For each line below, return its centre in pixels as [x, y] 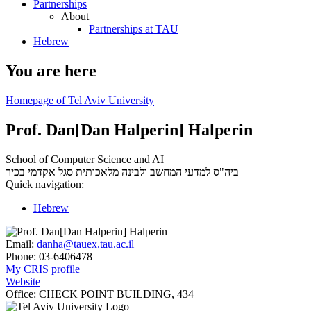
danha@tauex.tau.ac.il [85, 244]
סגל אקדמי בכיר [39, 171]
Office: [21, 294]
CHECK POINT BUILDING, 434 [115, 294]
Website [23, 281]
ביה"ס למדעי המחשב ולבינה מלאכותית [157, 171]
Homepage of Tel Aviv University [80, 100]
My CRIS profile [43, 269]
